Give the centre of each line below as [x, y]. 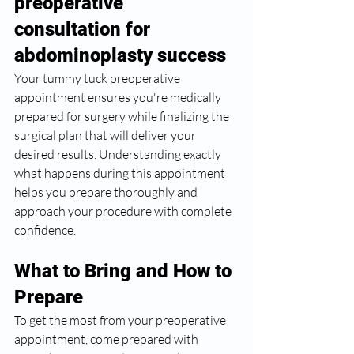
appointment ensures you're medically [119, 97]
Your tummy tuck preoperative [98, 78]
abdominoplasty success [120, 55]
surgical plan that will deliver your [106, 135]
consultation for [85, 29]
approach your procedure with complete [124, 211]
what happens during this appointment [121, 173]
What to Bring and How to [125, 271]
